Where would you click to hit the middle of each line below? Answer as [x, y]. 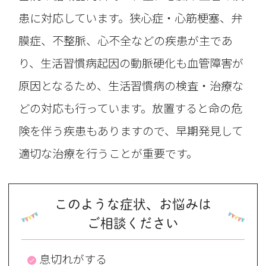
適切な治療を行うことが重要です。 [108, 153]
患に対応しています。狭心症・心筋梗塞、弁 [131, 18]
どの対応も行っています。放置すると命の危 [131, 108]
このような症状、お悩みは [133, 205]
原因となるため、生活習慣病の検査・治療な [131, 85]
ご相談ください [133, 224]
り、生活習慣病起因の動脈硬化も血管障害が [131, 63]
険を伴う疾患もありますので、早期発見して [131, 130]
